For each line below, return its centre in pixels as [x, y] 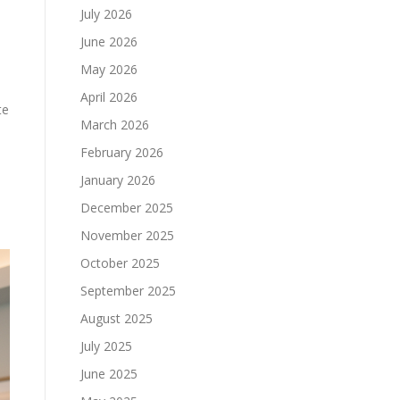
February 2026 [122, 152]
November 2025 [127, 235]
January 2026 [118, 180]
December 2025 [127, 208]
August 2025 [117, 318]
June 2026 [109, 42]
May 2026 [109, 69]
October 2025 [120, 263]
